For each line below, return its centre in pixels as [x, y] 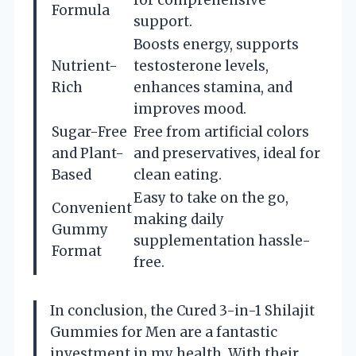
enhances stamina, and [213, 87]
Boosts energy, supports [216, 44]
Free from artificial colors [221, 132]
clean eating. [178, 174]
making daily [179, 219]
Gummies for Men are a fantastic [164, 332]
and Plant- [88, 153]
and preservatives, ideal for [227, 153]
